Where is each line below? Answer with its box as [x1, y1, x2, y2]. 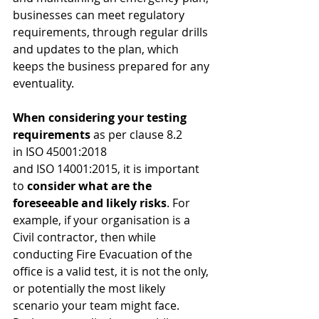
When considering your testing [13, 109, 189, 125]
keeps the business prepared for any [13, 58, 212, 74]
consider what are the [27, 177, 155, 194]
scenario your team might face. [13, 297, 182, 313]
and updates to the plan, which [13, 41, 182, 57]
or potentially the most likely [13, 280, 168, 296]
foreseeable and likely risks [13, 194, 167, 211]
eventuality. [13, 75, 74, 91]
